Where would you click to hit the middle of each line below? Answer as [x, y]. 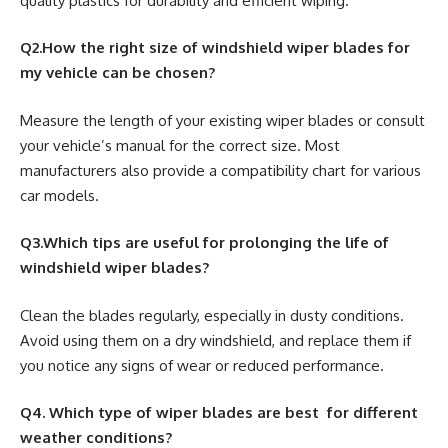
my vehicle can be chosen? [117, 72]
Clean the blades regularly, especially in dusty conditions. [212, 315]
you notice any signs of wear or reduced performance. [202, 365]
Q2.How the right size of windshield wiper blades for [215, 47]
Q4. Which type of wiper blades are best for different [219, 412]
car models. [59, 195]
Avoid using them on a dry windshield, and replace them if [215, 340]
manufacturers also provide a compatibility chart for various [220, 170]
